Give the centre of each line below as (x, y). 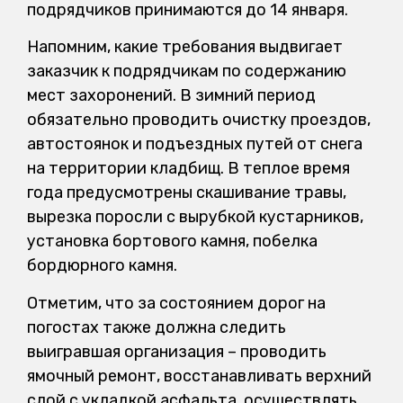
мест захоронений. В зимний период (171, 96)
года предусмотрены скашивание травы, (187, 193)
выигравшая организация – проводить (177, 351)
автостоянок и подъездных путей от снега (195, 144)
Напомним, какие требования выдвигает (185, 47)
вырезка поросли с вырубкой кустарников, (195, 217)
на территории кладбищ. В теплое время (188, 169)
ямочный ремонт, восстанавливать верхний (199, 376)
